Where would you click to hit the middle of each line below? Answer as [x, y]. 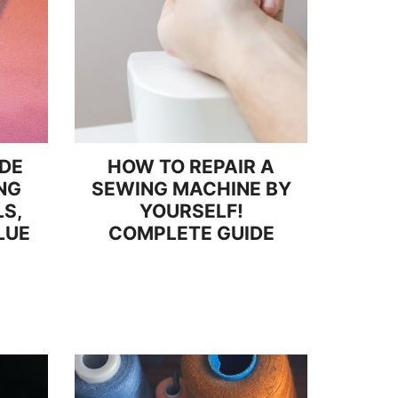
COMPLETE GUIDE [191, 233]
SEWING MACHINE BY [191, 189]
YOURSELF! [191, 211]
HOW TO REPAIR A [191, 167]
